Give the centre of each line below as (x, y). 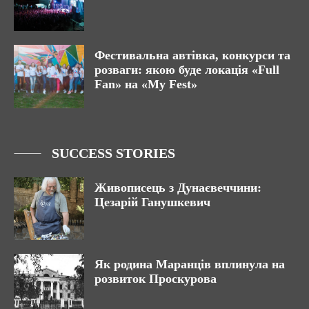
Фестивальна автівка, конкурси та (192, 55)
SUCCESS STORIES (113, 153)
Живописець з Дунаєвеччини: (178, 187)
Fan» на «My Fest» (146, 84)
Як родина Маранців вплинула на (190, 265)
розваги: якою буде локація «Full (187, 69)
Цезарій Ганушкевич (152, 202)
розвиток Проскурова (157, 279)
